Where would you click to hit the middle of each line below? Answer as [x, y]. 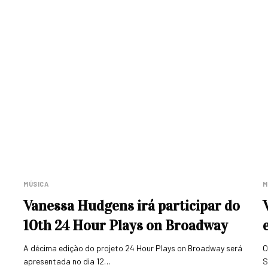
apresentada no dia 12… [67, 261]
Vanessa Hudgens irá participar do [132, 206]
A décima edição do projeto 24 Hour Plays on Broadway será [133, 248]
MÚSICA [36, 184]
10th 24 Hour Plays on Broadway [126, 226]
